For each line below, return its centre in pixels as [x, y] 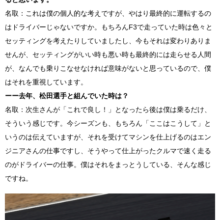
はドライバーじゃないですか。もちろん [67, 27]
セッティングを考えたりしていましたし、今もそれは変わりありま [108, 41]
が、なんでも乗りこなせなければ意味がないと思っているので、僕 [108, 68]
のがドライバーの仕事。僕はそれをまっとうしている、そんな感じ [108, 164]
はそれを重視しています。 [46, 82]
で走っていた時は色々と [175, 27]
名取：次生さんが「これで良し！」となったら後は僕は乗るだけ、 [108, 109]
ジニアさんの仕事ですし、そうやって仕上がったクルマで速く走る [108, 151]
